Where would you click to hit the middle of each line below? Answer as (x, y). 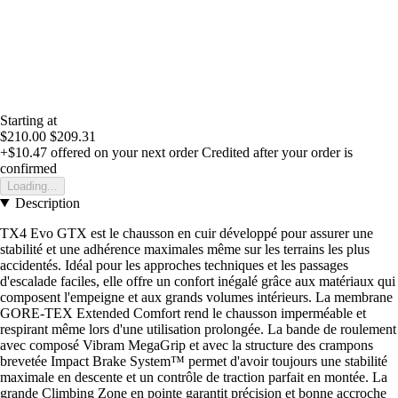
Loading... (32, 186)
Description (47, 203)
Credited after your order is (277, 152)
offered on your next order (123, 152)
